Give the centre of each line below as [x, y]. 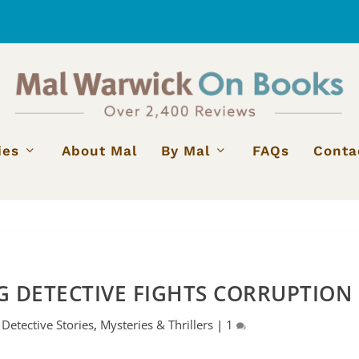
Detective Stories [48, 324]
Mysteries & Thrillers [157, 324]
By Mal [185, 150]
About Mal [99, 150]
